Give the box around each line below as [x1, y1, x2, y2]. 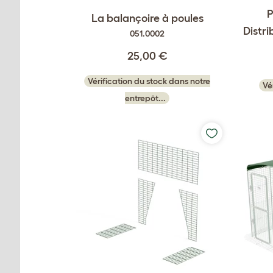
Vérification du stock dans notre [88, 76, 210, 87]
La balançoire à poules [91, 12, 204, 25]
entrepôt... [125, 93, 166, 104]
